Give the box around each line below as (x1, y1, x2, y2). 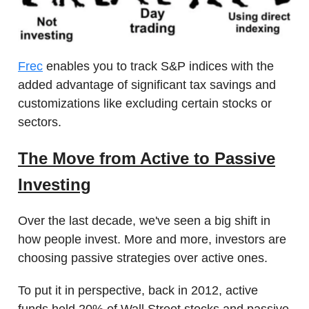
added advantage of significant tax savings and (18, 78, 276, 92)
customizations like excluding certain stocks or (18, 97, 272, 111)
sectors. (18, 115, 61, 130)
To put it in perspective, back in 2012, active (18, 283, 258, 298)
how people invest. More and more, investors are (18, 232, 286, 247)
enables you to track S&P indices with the (43, 59, 274, 74)
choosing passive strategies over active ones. (18, 251, 271, 266)
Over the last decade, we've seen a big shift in (18, 214, 270, 228)
